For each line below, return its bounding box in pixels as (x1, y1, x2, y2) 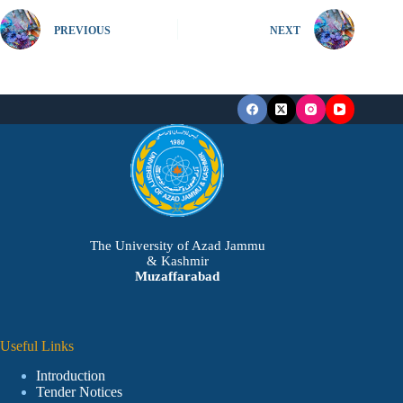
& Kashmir (146, 253, 209, 268)
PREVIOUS (54, 23, 111, 37)
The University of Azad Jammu (89, 237, 265, 253)
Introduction (36, 367, 105, 383)
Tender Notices (36, 383, 122, 399)
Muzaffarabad (135, 268, 220, 283)
